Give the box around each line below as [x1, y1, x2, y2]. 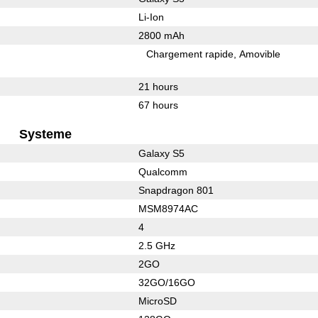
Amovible [239, 48, 281, 60]
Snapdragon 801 [138, 184, 214, 196]
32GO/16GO [138, 276, 195, 288]
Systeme [19, 126, 72, 141]
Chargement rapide [146, 48, 234, 60]
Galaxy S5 [138, 147, 185, 159]
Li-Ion [138, 11, 164, 23]
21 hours [138, 80, 178, 92]
